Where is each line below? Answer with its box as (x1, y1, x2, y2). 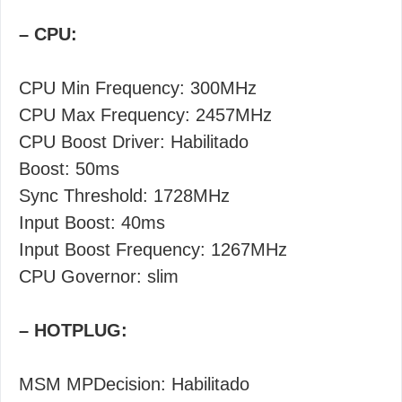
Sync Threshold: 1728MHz (19, 186, 230, 205)
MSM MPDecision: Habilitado (19, 374, 249, 394)
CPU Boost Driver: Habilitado (19, 132, 249, 152)
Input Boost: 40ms (19, 213, 165, 232)
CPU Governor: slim (19, 267, 179, 286)
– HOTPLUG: (19, 320, 127, 340)
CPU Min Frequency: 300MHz (19, 78, 257, 98)
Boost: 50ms (19, 159, 119, 179)
